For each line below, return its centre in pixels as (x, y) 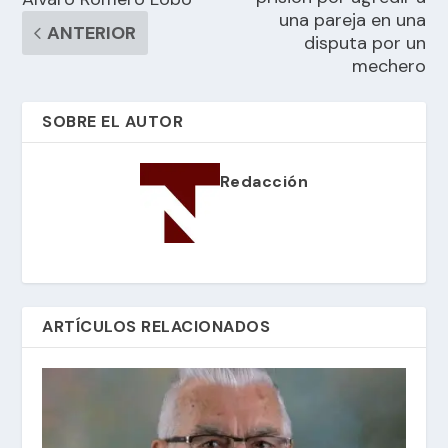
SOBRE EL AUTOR (113, 121)
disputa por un (364, 42)
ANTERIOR (92, 32)
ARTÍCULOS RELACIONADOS (156, 326)
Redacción (264, 181)
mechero (388, 65)
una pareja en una (352, 19)
